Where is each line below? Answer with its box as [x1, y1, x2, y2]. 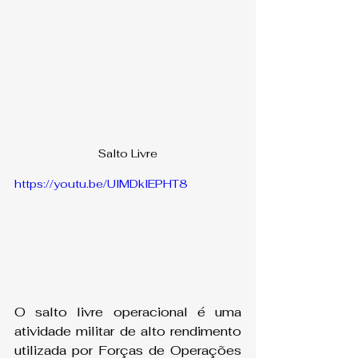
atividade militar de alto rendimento [14, 323, 241, 340]
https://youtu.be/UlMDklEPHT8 [14, 176, 188, 191]
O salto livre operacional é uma [14, 304, 241, 321]
